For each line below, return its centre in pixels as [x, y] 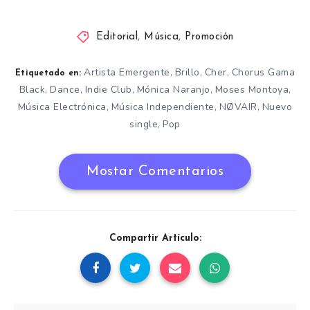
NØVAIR [238, 107]
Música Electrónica [62, 107]
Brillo [187, 73]
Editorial [117, 37]
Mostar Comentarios [155, 172]
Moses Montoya [252, 90]
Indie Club [108, 90]
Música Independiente [163, 107]
